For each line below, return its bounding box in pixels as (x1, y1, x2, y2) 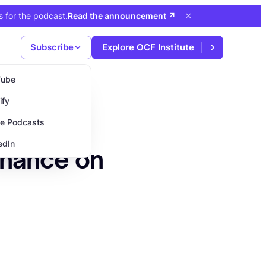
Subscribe (30, 42, 74, 53)
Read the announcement (68, 11, 168, 21)
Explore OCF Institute (102, 42, 194, 53)
